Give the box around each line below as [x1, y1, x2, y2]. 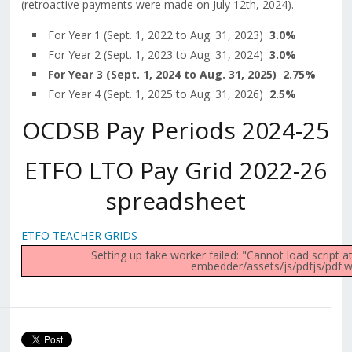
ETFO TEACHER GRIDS [20, 228, 137, 244]
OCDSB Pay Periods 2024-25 [22, 114, 330, 147]
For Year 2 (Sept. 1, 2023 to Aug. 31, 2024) [47, 47, 269, 63]
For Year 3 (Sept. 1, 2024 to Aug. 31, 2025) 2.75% [47, 67, 316, 82]
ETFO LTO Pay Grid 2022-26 [24, 154, 328, 187]
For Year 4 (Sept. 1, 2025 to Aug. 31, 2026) [47, 86, 269, 102]
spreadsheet [105, 185, 247, 218]
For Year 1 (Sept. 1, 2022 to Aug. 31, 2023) [47, 27, 269, 43]
